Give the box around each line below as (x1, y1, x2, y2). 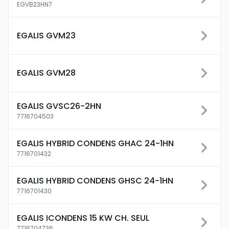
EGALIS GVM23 (17, 30, 76, 41)
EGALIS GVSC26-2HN (17, 100, 101, 112)
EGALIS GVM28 (17, 67, 76, 79)
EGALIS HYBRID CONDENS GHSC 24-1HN (17, 175, 173, 187)
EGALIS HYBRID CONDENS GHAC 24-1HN (17, 138, 174, 149)
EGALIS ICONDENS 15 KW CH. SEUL (17, 212, 149, 224)
